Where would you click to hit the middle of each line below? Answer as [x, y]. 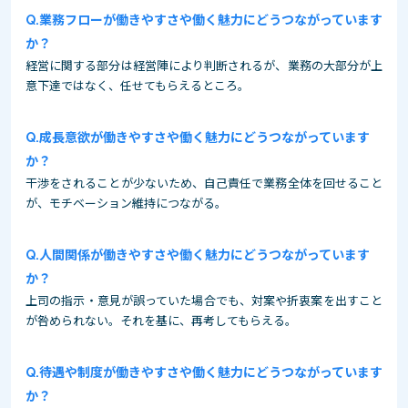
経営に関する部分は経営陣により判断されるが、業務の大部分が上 [204, 66]
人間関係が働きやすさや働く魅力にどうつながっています [204, 255]
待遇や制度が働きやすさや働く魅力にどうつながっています [211, 372]
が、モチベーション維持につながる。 [126, 203]
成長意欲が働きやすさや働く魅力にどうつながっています [204, 137]
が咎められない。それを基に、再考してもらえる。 [161, 321]
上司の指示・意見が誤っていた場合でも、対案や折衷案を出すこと [204, 301]
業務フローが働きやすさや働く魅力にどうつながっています [211, 20]
